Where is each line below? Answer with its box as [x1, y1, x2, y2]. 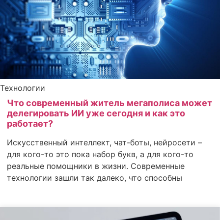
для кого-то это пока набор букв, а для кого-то [7, 149, 193, 160]
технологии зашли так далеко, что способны [7, 173, 182, 183]
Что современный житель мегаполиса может [7, 98, 212, 109]
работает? [7, 118, 53, 129]
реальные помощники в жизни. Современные [7, 161, 185, 171]
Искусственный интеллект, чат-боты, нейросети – [7, 137, 202, 148]
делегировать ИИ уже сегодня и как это [7, 108, 185, 119]
